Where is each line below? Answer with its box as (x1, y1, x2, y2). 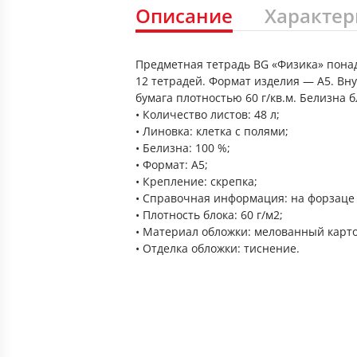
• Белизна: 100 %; (135, 140, 230, 155)
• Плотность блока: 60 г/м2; (135, 207, 283, 222)
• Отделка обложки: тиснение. (135, 241, 300, 256)
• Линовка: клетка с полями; (135, 124, 288, 139)
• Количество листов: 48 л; (135, 107, 280, 122)
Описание (135, 2, 233, 29)
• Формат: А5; (135, 157, 208, 172)
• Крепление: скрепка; (135, 174, 257, 189)
